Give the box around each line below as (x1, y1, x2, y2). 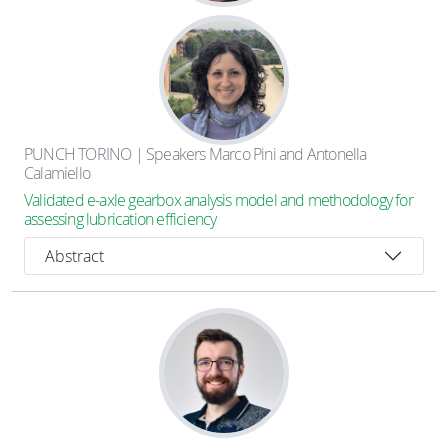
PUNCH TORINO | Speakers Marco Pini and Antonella (24, 143, 367, 165)
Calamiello (24, 162, 90, 184)
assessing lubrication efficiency (24, 208, 217, 230)
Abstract (45, 244, 104, 267)
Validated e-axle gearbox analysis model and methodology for (24, 189, 413, 211)
